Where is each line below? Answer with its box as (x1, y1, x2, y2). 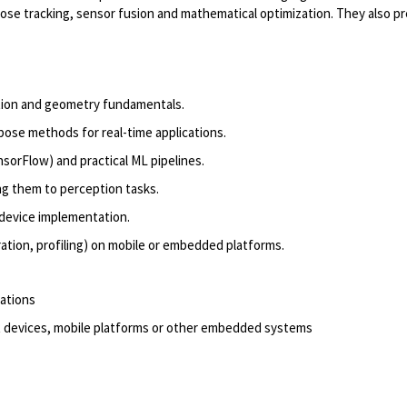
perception (60, 180, 123, 197)
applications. (155, 124, 229, 141)
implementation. (38, 208, 133, 225)
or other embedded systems (152, 319, 313, 336)
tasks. (125, 180, 162, 197)
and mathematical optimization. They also (157, 5, 391, 22)
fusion (118, 5, 154, 22)
